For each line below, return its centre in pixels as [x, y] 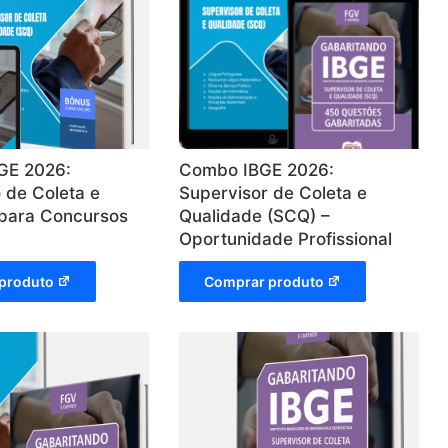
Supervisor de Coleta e [273, 193]
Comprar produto [264, 282]
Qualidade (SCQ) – [255, 216]
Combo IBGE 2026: [257, 170]
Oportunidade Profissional [286, 239]
